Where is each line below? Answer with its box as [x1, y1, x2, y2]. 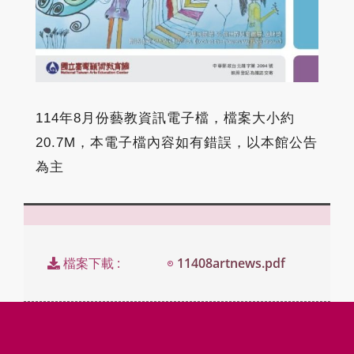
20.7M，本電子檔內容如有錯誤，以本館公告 [36, 134, 318, 151]
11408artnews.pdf [177, 254, 285, 273]
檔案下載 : [60, 254, 123, 273]
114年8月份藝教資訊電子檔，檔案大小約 [36, 110, 295, 126]
